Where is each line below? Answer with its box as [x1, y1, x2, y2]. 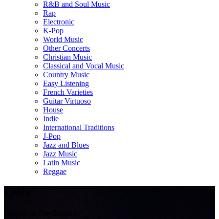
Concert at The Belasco [4, 208, 76, 217]
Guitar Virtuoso [43, 97, 91, 105]
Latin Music [43, 158, 80, 167]
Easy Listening [43, 79, 89, 88]
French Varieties [43, 88, 93, 96]
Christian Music [43, 53, 92, 61]
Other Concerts [43, 44, 90, 52]
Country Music [43, 70, 89, 79]
